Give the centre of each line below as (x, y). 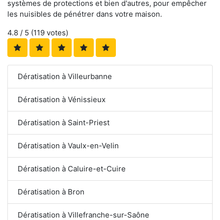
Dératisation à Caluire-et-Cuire (72, 168)
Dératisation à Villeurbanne (65, 76)
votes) (56, 32)
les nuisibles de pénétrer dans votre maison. (85, 14)
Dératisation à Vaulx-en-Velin (69, 145)
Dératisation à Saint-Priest (64, 122)
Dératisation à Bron (51, 192)
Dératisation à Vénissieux (62, 99)
